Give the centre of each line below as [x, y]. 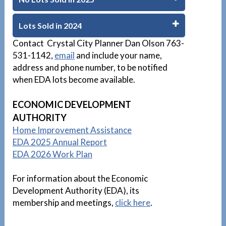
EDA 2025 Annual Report [60, 142]
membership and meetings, [64, 203]
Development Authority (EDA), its [76, 191]
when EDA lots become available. [74, 80]
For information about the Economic [80, 179]
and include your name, [118, 55]
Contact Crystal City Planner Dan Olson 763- [98, 43]
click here [132, 203]
